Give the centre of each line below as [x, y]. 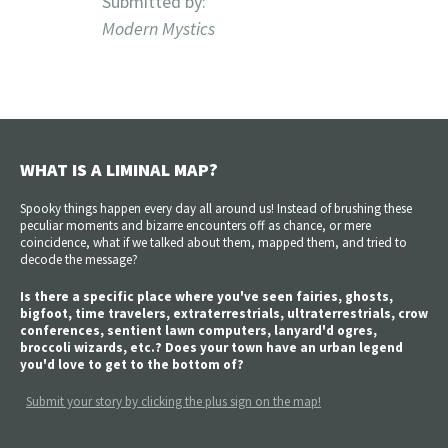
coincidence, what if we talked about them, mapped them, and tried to [213, 242]
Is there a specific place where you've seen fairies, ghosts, [206, 296]
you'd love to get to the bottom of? [132, 364]
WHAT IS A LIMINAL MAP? [119, 169]
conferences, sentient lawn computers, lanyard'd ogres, [198, 330]
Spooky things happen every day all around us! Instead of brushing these [216, 208]
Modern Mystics [158, 28]
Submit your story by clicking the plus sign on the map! [173, 401]
